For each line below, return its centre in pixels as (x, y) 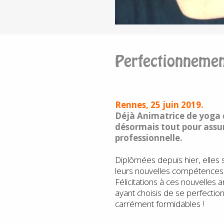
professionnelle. (148, 138)
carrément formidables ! (159, 204)
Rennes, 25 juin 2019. (159, 105)
